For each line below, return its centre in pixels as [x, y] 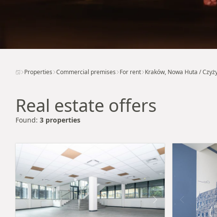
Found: [28, 120]
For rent [130, 72]
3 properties [60, 120]
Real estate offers [86, 105]
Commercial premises [86, 72]
